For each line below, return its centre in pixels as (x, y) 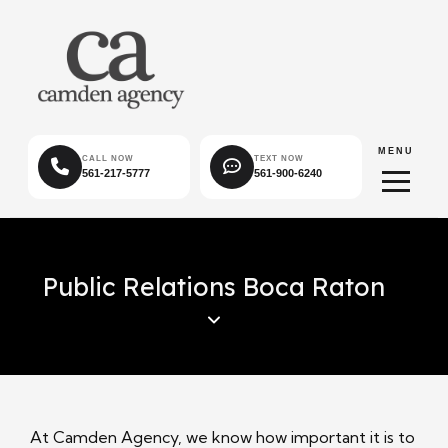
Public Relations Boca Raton (214, 286)
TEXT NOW (279, 158)
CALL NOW (108, 158)
